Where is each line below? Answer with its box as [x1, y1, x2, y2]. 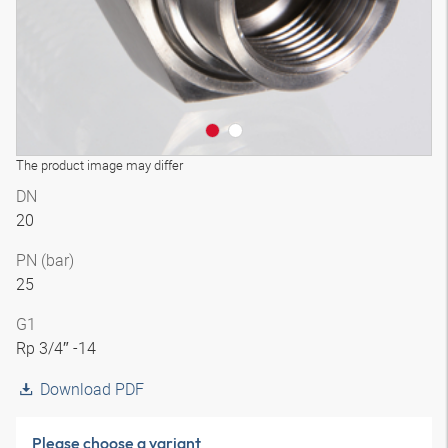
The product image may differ [16, 156, 183, 174]
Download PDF [40, 378, 144, 400]
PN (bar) [16, 249, 74, 271]
